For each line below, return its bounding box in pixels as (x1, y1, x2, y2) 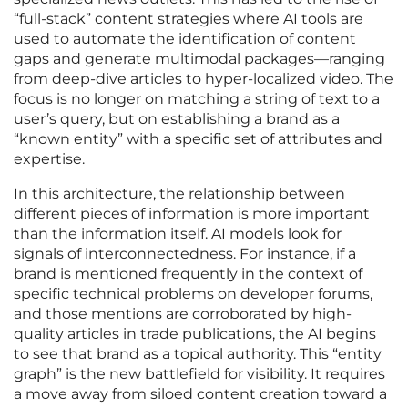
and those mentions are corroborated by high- (14, 305, 352, 323)
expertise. (14, 150, 85, 168)
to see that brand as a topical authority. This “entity (14, 345, 382, 363)
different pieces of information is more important (14, 205, 370, 223)
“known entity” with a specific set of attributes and (14, 130, 382, 148)
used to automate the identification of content (14, 30, 356, 48)
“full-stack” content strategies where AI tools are (14, 10, 363, 28)
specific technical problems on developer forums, (14, 285, 372, 303)
